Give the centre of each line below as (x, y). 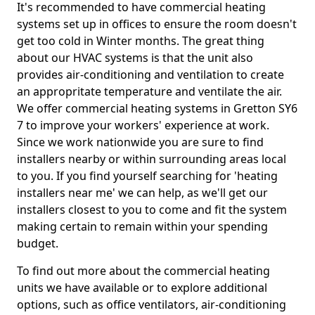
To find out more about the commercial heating (143, 271)
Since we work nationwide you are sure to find (140, 142)
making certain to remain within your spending (142, 226)
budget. (39, 243)
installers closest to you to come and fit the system (152, 210)
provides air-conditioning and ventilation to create (150, 75)
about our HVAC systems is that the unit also (135, 58)
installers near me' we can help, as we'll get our (142, 193)
